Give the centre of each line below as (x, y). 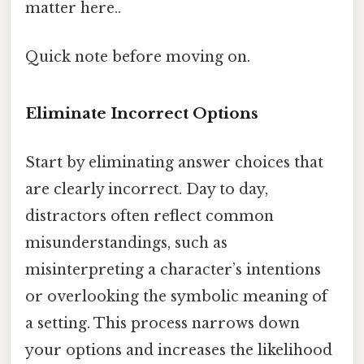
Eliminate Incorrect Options (142, 114)
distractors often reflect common (149, 216)
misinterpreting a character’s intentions (173, 269)
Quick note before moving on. (138, 56)
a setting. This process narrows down (162, 323)
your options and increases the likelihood (179, 350)
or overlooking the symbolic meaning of (176, 296)
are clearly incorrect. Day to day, (147, 189)
